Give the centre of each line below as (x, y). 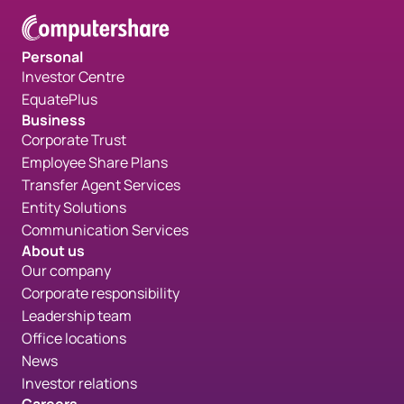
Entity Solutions (74, 207)
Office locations (74, 338)
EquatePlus (60, 99)
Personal (52, 56)
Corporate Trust (74, 139)
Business (54, 119)
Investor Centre (73, 76)
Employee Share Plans (95, 162)
